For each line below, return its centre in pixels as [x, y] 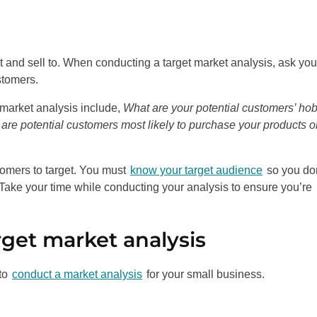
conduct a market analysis [77, 274]
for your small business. [204, 274]
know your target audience [196, 170]
